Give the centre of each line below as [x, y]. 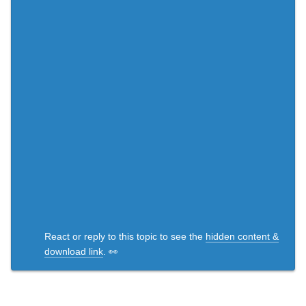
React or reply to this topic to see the [125, 236]
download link [74, 251]
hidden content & [242, 236]
